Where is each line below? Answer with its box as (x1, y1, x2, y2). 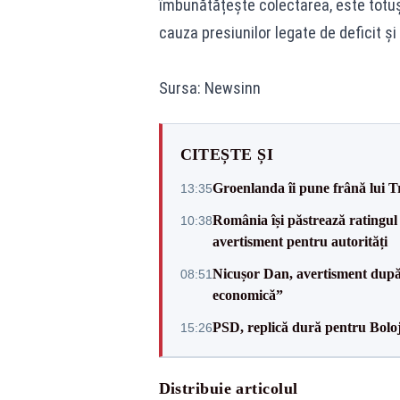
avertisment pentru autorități (212, 234, 387, 249)
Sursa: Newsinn (158, 79, 261, 97)
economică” (212, 287, 283, 303)
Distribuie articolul (158, 379, 298, 397)
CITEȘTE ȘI (179, 146, 273, 163)
